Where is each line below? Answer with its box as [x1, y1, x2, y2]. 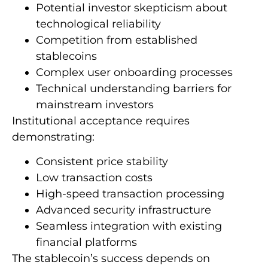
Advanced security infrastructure [36, 203, 211, 217]
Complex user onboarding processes [36, 65, 233, 79]
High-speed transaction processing [36, 187, 224, 200]
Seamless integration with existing [36, 219, 222, 233]
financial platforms [36, 235, 137, 249]
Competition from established [36, 33, 197, 47]
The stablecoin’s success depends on [12, 251, 210, 265]
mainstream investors [36, 98, 154, 111]
